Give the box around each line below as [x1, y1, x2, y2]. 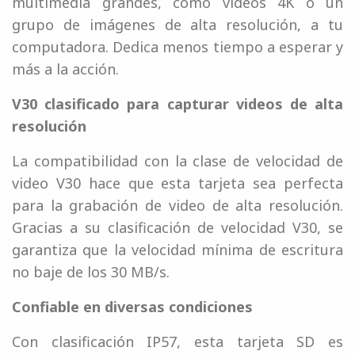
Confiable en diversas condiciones [12, 297, 253, 317]
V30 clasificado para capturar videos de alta [12, 94, 343, 114]
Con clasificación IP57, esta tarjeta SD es [12, 332, 343, 352]
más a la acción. [12, 59, 119, 79]
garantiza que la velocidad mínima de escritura [12, 240, 343, 260]
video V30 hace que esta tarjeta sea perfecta [12, 174, 343, 193]
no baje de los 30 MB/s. [12, 262, 170, 282]
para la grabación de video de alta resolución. [12, 196, 343, 216]
